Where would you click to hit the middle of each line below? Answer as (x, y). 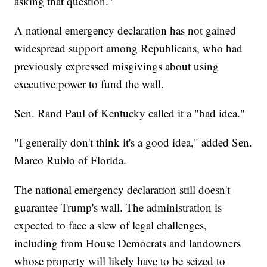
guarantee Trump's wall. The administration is (118, 207)
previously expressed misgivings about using (117, 66)
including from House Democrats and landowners (128, 243)
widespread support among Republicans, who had (129, 48)
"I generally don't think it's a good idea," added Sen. (133, 142)
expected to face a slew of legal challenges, (111, 225)
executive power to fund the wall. (89, 84)
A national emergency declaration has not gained (125, 30)
